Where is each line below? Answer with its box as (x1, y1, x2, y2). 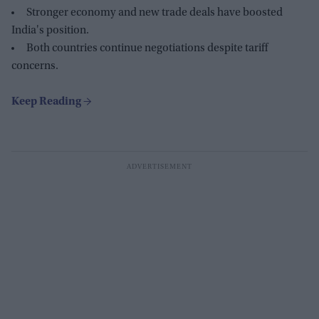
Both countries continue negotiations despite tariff (26, 43, 268, 55)
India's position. (11, 25, 89, 37)
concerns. (11, 61, 58, 73)
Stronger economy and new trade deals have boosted (26, 7, 283, 19)
